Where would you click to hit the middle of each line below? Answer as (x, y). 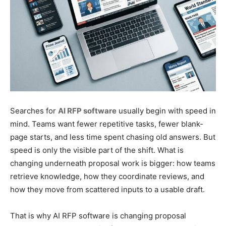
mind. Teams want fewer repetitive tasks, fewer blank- (107, 124)
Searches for (34, 111)
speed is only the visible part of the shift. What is (97, 150)
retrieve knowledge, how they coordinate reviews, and (107, 177)
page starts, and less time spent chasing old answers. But (113, 137)
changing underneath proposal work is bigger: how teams (113, 163)
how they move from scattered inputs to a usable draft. (107, 190)
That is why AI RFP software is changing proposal (98, 216)
